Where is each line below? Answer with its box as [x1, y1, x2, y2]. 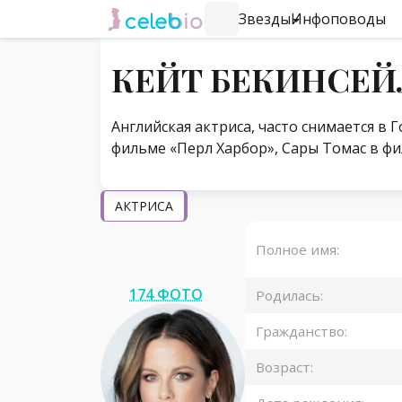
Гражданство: [256, 322, 347, 341]
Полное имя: [256, 240, 339, 259]
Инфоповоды [291, 9, 386, 29]
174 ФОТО [129, 284, 203, 304]
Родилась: [256, 286, 323, 305]
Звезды [239, 9, 291, 29]
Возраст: [256, 358, 313, 377]
